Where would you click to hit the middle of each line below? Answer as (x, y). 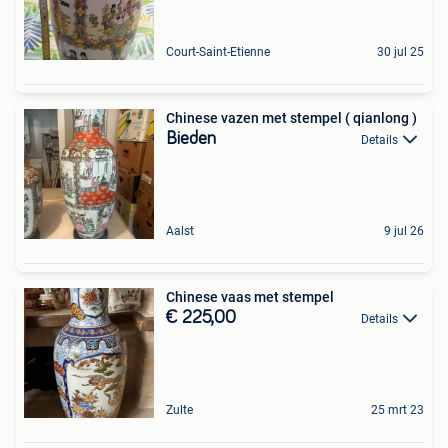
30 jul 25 (400, 51)
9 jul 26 (404, 230)
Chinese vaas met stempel (250, 296)
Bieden (191, 138)
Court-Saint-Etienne (218, 51)
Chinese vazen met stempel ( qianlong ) (291, 117)
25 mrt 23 (397, 409)
